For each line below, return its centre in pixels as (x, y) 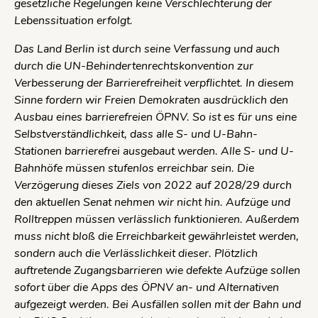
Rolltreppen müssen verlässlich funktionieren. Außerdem (157, 219)
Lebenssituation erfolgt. (73, 20)
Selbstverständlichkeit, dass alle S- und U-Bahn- (136, 134)
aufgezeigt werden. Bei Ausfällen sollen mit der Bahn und (158, 304)
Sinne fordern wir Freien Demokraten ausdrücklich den (151, 100)
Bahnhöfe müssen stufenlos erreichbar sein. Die (134, 168)
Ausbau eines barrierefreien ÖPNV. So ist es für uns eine (155, 117)
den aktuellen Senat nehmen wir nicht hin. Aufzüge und (152, 202)
